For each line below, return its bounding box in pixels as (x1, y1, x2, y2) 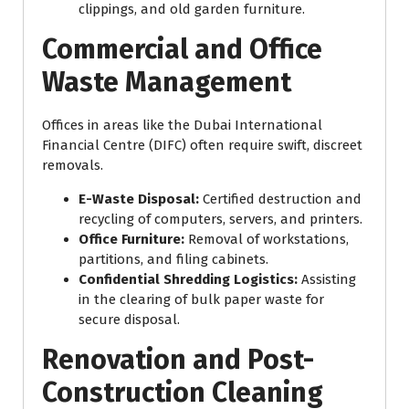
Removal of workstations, (184, 231, 349, 248)
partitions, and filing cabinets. (79, 251, 268, 268)
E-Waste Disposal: (79, 191, 199, 208)
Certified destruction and (199, 191, 362, 208)
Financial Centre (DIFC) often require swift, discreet (42, 137, 362, 154)
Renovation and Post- (42, 343, 314, 377)
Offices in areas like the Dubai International (42, 117, 322, 134)
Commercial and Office (42, 33, 322, 67)
